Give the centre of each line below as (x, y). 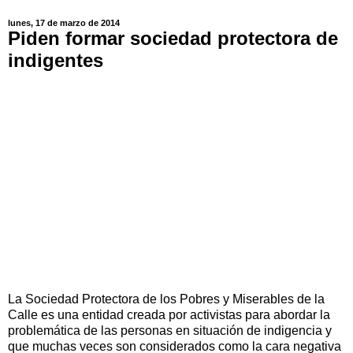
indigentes (56, 61)
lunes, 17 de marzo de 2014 (64, 23)
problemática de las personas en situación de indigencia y (170, 330)
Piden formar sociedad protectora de (173, 39)
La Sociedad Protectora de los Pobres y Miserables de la (166, 299)
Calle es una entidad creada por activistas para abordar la (169, 314)
